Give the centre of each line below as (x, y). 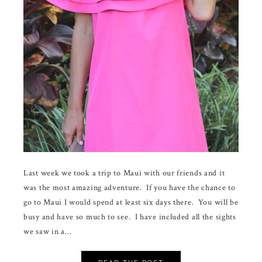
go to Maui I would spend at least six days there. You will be (131, 202)
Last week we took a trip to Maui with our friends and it (124, 173)
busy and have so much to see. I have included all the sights (130, 217)
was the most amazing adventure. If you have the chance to (130, 187)
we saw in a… (47, 231)
